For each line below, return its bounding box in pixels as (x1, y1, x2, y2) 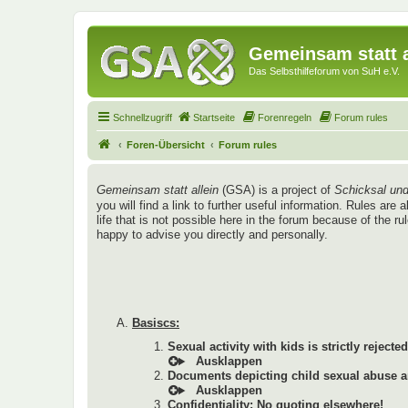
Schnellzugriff (113, 111, 172, 123)
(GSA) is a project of (219, 182, 334, 197)
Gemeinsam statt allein (97, 182, 219, 197)
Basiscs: (132, 315, 179, 330)
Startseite (193, 111, 235, 123)
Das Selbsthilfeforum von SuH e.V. (249, 66, 400, 76)
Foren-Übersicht (127, 138, 205, 150)
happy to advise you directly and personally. (97, 227, 328, 241)
